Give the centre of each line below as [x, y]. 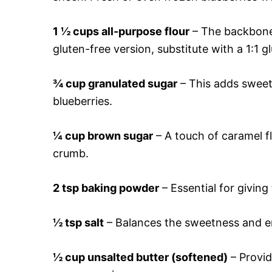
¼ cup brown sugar [103, 135]
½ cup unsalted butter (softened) [140, 257]
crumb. [71, 153]
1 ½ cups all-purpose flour [121, 31]
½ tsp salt [78, 222]
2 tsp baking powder [106, 188]
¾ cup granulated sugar [115, 83]
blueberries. [83, 101]
